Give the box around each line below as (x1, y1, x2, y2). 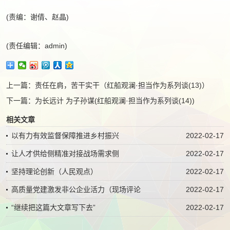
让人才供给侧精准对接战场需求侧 (11, 149, 119, 158)
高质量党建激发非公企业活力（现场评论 (11, 185, 141, 194)
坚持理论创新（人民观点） (11, 167, 98, 176)
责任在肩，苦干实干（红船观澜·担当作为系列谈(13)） (35, 81, 209, 89)
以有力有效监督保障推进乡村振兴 (11, 131, 119, 140)
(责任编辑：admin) (6, 42, 67, 50)
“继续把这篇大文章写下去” (11, 203, 95, 212)
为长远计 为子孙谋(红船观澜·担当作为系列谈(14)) (35, 97, 195, 105)
